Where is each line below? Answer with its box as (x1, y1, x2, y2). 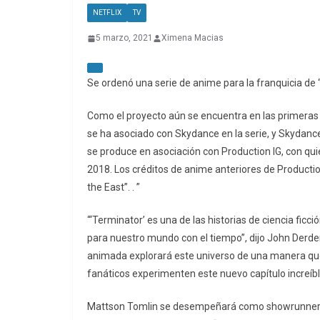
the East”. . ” (87, 181, 140, 194)
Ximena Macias (161, 33, 224, 44)
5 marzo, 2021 (96, 33, 153, 44)
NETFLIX (93, 9, 121, 17)
